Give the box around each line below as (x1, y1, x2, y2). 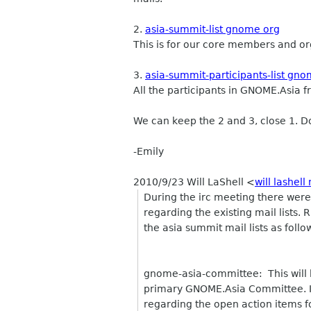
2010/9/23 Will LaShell (133, 176, 246, 187)
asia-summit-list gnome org (145, 24, 280, 35)
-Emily (133, 146, 164, 157)
